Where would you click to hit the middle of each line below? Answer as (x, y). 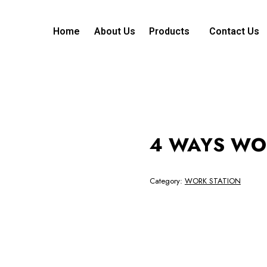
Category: (167, 181)
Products (169, 31)
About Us (114, 31)
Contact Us (234, 31)
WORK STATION (212, 181)
